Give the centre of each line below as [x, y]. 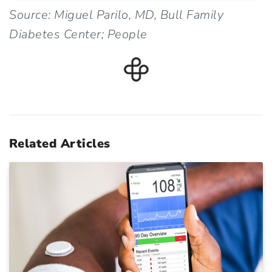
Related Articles [60, 143]
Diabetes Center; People [78, 34]
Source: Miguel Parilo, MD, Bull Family [116, 15]
